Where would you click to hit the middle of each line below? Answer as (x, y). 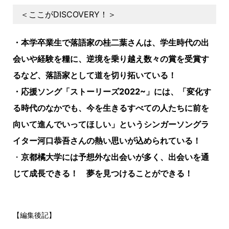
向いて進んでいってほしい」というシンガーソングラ (111, 124)
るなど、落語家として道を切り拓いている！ (95, 75)
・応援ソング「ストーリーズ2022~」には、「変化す (112, 92)
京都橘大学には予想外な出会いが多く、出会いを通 (115, 157)
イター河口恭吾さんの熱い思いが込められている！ (107, 141)
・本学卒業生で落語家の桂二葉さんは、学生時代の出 (111, 43)
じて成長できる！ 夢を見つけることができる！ (103, 174)
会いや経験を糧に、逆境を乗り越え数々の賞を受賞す (111, 59)
